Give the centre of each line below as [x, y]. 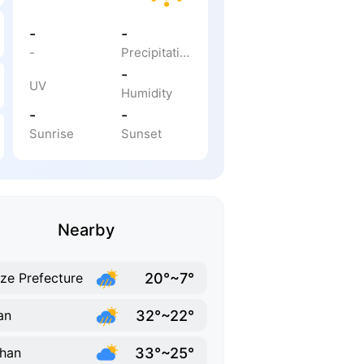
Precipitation [184, 52]
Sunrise [52, 134]
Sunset [141, 134]
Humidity [147, 93]
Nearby [86, 230]
